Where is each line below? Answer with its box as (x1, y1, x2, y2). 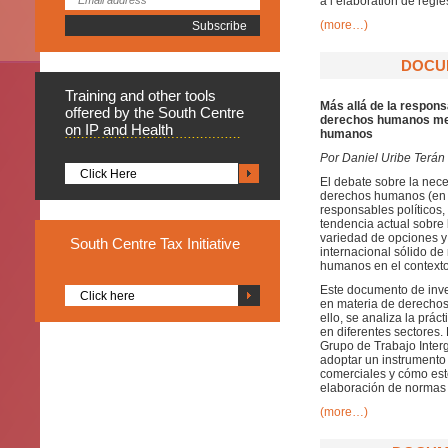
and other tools (120, 87, 216, 104)
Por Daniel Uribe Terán (320, 151, 445, 165)
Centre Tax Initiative (112, 235, 240, 252)
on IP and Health (65, 121, 173, 138)
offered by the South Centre (65, 104, 244, 121)
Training (65, 87, 120, 104)
